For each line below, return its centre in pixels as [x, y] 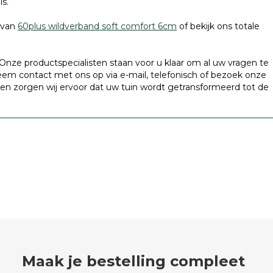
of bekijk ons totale [218, 26]
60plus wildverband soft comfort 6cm [97, 26]
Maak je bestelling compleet [133, 261]
